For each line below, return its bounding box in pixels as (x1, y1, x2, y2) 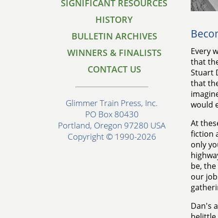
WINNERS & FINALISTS (67, 47, 162, 58)
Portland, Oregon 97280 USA (58, 120, 165, 131)
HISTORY (95, 14, 133, 25)
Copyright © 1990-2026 (67, 131, 156, 143)
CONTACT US (87, 63, 141, 75)
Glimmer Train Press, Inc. (66, 97, 158, 109)
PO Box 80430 (85, 109, 139, 120)
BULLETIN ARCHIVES (71, 30, 157, 42)
